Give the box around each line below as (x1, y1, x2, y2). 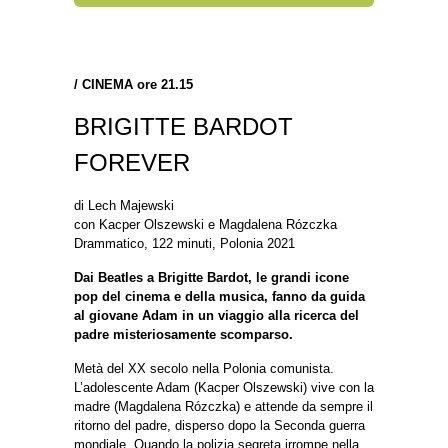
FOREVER (74, 148, 190, 176)
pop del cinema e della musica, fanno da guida (74, 288, 365, 304)
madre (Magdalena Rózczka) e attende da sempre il (74, 398, 373, 414)
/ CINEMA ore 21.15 (74, 76, 193, 92)
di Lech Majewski (74, 197, 174, 213)
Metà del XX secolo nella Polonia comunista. (74, 360, 334, 376)
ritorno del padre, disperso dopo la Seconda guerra (74, 417, 365, 433)
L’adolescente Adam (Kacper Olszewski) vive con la (74, 379, 374, 395)
